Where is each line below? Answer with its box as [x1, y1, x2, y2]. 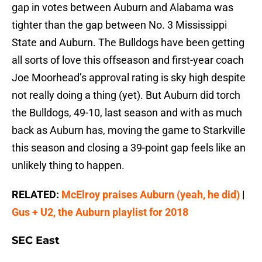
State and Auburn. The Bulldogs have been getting [12, 36, 244, 49]
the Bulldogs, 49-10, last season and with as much [12, 106, 242, 119]
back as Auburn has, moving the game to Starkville [12, 124, 246, 137]
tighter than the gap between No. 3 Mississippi [12, 19, 227, 32]
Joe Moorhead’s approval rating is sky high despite [12, 71, 246, 84]
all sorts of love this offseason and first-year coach [12, 54, 244, 67]
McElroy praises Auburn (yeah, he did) [61, 188, 240, 201]
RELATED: [12, 188, 61, 201]
